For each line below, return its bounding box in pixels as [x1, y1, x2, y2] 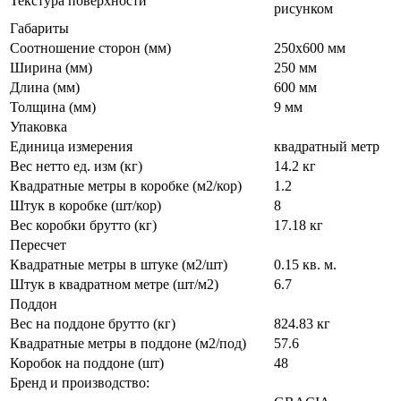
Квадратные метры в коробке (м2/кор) [10, 177, 242, 193]
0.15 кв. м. [274, 256, 337, 272]
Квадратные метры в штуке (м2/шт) [10, 256, 227, 272]
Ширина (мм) [10, 59, 92, 75]
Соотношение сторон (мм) [10, 39, 171, 55]
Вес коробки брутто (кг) [10, 217, 157, 233]
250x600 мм [274, 39, 346, 55]
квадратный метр [274, 138, 380, 154]
